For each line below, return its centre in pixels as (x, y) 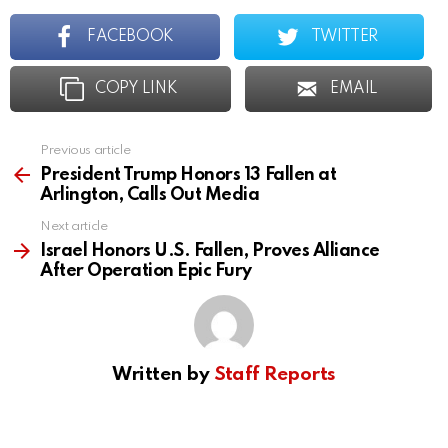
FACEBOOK (130, 37)
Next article (74, 227)
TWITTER (344, 37)
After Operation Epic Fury (146, 271)
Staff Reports (274, 375)
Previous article (85, 151)
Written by (163, 375)
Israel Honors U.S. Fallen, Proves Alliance (210, 251)
